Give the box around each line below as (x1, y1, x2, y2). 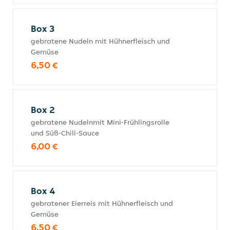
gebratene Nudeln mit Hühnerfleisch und (31, 36, 170, 46)
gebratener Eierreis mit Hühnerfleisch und (31, 199, 173, 208)
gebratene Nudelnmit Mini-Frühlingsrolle (31, 118, 169, 127)
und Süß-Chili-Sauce (31, 128, 99, 138)
